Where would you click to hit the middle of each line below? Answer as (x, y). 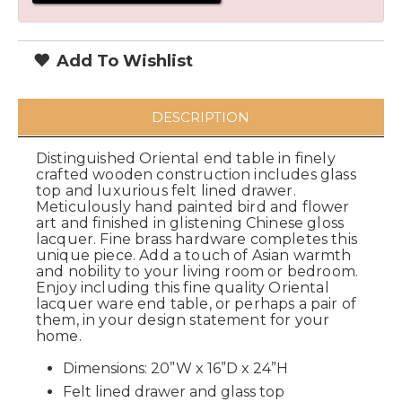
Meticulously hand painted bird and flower (193, 207)
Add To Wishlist (122, 61)
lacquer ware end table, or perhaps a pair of (197, 304)
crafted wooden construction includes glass (196, 175)
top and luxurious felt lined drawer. (166, 191)
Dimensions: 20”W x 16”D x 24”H (175, 368)
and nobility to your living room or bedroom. (197, 271)
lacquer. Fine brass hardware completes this (197, 239)
